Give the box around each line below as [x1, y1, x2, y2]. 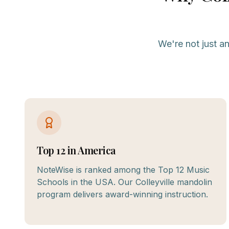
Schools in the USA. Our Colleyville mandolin [37, 177, 212, 187]
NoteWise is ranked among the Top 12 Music [37, 165, 210, 175]
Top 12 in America [37, 143, 116, 157]
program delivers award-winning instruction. [37, 189, 208, 199]
